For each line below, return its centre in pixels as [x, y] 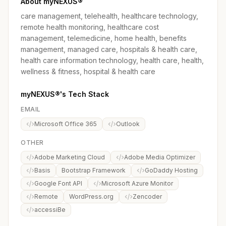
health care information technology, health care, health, [112, 60]
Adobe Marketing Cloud [70, 157]
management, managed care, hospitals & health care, [109, 49]
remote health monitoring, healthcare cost [90, 27]
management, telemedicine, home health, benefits [104, 38]
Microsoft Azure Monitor [137, 183]
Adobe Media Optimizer [160, 157]
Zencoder [147, 196]
